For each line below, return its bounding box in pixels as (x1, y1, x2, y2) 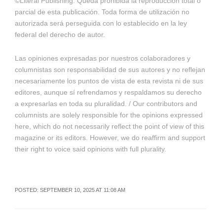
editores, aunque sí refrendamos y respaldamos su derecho (14, 88, 202, 97)
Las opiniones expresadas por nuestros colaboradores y (14, 54, 190, 63)
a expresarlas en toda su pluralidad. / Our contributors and (14, 100, 197, 108)
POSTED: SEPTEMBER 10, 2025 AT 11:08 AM (14, 187, 125, 193)
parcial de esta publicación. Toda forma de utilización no (14, 8, 189, 16)
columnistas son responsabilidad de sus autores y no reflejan (14, 66, 205, 74)
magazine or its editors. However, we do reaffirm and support (14, 134, 205, 142)
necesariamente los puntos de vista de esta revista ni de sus (14, 77, 203, 85)
